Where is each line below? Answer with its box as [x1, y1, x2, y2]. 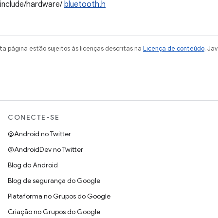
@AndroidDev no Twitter [8, 145, 83, 154]
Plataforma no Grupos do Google [8, 192, 110, 200]
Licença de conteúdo [143, 44, 204, 53]
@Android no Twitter [8, 129, 71, 138]
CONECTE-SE [8, 113, 59, 122]
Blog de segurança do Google [8, 176, 100, 185]
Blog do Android [8, 161, 58, 169]
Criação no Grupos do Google [8, 207, 100, 216]
